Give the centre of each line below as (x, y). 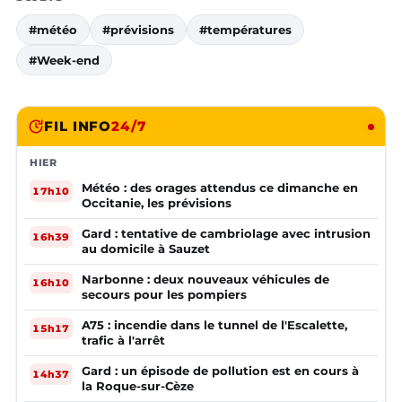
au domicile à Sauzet (146, 249)
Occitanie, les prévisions (157, 203)
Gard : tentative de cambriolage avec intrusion (226, 233)
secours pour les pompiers (164, 294)
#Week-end (64, 60)
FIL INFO (78, 126)
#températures (245, 30)
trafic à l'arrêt (123, 340)
